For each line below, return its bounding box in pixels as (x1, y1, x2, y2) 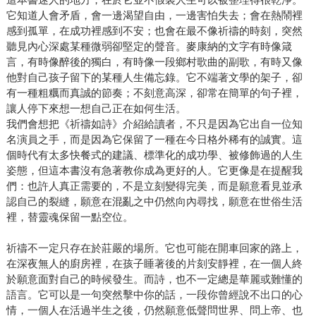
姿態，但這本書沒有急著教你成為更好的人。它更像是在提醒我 (6, 164, 303, 177)
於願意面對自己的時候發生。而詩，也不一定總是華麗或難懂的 (6, 273, 303, 286)
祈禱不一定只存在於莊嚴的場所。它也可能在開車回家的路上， (6, 242, 303, 255)
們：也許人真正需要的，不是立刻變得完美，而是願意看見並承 (6, 180, 303, 193)
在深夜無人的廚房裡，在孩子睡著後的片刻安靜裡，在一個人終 (6, 257, 303, 270)
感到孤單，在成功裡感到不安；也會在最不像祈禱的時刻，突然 (6, 25, 303, 37)
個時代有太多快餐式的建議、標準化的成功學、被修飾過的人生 (6, 149, 303, 162)
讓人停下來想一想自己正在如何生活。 (6, 102, 186, 115)
